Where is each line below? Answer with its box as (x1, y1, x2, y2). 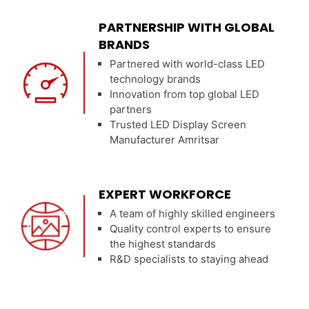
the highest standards (110, 237, 217, 250)
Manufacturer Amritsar (110, 132, 220, 146)
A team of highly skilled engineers (110, 206, 276, 220)
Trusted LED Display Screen (110, 117, 247, 131)
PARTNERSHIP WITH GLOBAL (99, 18, 275, 36)
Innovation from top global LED (110, 87, 260, 101)
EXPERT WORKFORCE (99, 185, 232, 203)
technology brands (110, 72, 201, 86)
